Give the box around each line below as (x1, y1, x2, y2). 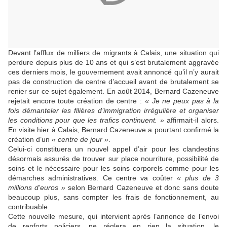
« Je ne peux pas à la (142, 97, 219, 105)
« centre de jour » (52, 135, 108, 143)
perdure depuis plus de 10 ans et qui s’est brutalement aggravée (8, 58, 219, 66)
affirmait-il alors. (164, 116, 219, 124)
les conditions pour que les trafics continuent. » (8, 116, 164, 124)
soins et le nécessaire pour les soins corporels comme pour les (8, 164, 219, 172)
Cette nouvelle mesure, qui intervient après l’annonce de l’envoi (8, 212, 219, 220)
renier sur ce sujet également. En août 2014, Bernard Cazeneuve (8, 87, 219, 95)
